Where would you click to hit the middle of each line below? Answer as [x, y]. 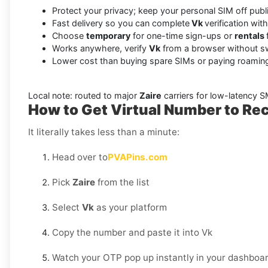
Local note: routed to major [84, 96]
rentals [250, 36]
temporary [108, 36]
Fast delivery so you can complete [121, 23]
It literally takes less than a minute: [104, 132]
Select [67, 208]
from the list [122, 182]
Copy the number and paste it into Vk [132, 233]
